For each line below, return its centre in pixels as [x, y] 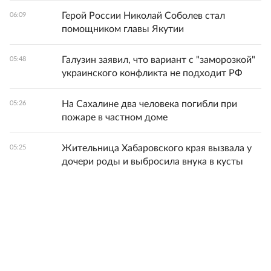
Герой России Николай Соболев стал [143, 16]
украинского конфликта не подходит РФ [152, 73]
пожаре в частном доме [115, 118]
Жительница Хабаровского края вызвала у [157, 149]
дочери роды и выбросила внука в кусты [152, 162]
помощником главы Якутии [123, 29]
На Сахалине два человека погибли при [149, 104]
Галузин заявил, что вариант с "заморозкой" [158, 60]
